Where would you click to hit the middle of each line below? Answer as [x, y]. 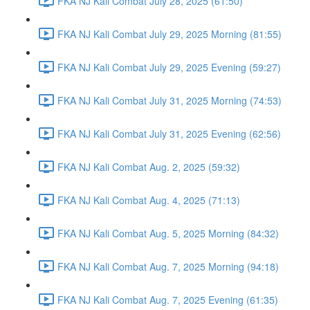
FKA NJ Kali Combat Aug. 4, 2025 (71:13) [149, 200]
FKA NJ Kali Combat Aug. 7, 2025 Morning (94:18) [168, 266]
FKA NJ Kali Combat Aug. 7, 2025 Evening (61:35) [168, 299]
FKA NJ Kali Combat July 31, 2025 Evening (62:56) [169, 133]
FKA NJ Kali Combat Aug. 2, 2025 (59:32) [149, 166]
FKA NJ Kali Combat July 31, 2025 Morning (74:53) [170, 100]
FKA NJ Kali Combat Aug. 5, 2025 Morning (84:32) [168, 233]
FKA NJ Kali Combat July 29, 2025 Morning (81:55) [170, 34]
